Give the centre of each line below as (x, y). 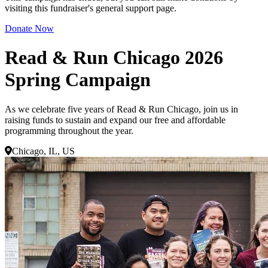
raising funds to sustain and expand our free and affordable (115, 120)
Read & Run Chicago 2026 (114, 58)
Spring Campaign (78, 80)
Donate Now (29, 28)
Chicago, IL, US (43, 151)
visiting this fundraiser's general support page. (91, 8)
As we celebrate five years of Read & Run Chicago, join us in (121, 109)
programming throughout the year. (69, 130)
